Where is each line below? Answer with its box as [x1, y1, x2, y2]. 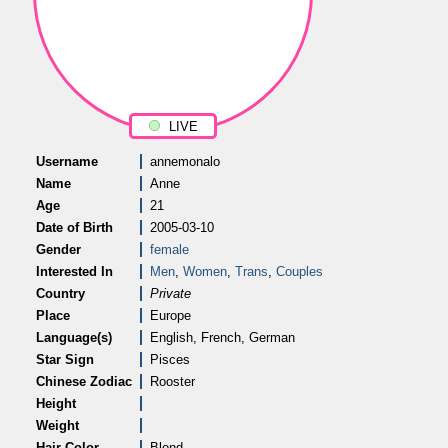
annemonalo [150, 154, 220, 169]
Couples [276, 264, 323, 279]
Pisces [150, 352, 190, 367]
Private [150, 286, 191, 301]
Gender [36, 242, 81, 257]
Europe [150, 308, 191, 323]
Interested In [36, 264, 113, 279]
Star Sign [36, 352, 94, 367]
